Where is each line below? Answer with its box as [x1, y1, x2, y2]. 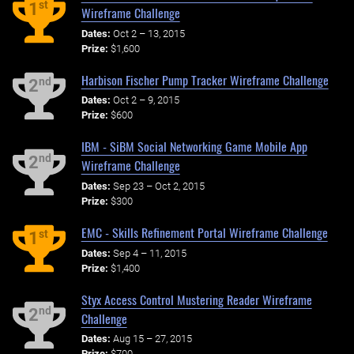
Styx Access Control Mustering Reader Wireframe [81, 289, 312, 309]
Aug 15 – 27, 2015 [112, 333, 192, 345]
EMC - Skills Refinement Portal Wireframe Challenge [81, 223, 328, 243]
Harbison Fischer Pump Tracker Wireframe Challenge [81, 70, 329, 89]
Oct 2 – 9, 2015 [112, 94, 179, 107]
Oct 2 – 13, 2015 [112, 27, 185, 40]
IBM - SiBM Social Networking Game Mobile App [81, 137, 307, 156]
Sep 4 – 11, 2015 [112, 247, 186, 259]
